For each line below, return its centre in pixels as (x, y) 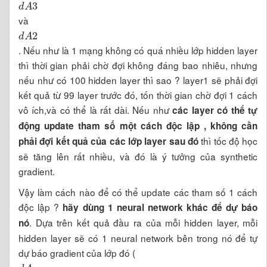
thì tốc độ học (228, 140)
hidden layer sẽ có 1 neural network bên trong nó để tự (138, 237)
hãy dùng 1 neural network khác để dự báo (160, 207)
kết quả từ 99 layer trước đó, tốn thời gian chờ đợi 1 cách (138, 94)
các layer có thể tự (215, 110)
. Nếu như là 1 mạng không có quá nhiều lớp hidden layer (138, 50)
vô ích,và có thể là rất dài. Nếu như (96, 109)
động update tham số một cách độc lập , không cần (138, 125)
